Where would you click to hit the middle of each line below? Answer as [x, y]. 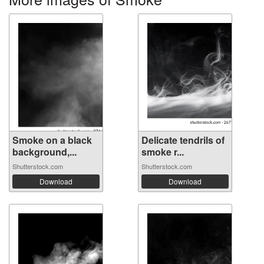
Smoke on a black [52, 140]
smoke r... [163, 152]
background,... [44, 152]
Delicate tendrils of [183, 140]
